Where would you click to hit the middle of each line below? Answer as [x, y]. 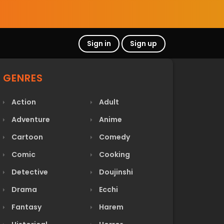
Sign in [99, 43]
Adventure [30, 119]
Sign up [143, 43]
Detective [29, 172]
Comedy [114, 137]
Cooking [114, 154]
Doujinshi [115, 172]
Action [23, 102]
